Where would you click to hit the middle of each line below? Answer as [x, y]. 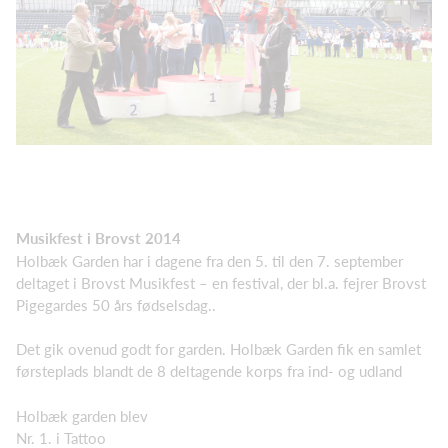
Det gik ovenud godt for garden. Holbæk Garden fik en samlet [218, 349]
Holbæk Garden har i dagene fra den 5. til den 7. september [209, 260]
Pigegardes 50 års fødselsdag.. [116, 304]
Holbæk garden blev [82, 415]
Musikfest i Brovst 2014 [98, 238]
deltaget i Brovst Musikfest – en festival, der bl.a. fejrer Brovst [221, 282]
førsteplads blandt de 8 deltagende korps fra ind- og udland [209, 371]
